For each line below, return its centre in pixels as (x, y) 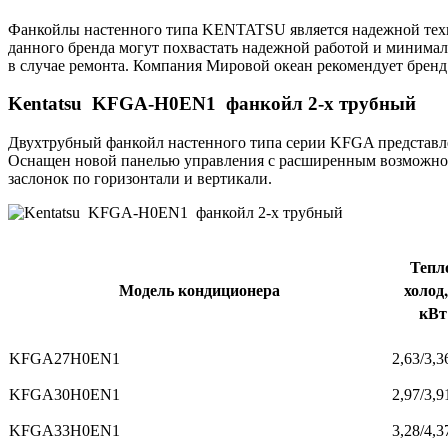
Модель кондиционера (199, 290)
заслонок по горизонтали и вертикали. (140, 179)
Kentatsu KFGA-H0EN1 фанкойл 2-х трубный (212, 104)
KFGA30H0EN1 (64, 395)
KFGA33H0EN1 (64, 431)
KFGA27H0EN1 (64, 359)
